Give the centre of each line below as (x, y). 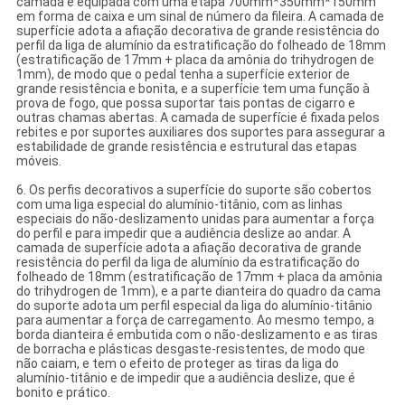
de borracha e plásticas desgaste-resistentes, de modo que (190, 349)
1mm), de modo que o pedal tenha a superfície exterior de (183, 75)
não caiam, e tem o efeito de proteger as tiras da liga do (177, 364)
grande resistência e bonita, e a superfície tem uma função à (193, 89)
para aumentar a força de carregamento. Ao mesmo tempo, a (195, 320)
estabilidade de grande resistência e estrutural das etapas (186, 147)
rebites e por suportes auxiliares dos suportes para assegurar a (200, 132)
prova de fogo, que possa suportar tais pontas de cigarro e (185, 104)
